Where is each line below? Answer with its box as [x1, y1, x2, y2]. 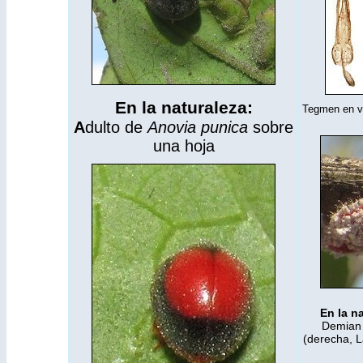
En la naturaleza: [114, 98, 253, 117]
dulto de [85, 118, 147, 136]
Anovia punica [147, 118, 253, 136]
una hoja [152, 137, 215, 155]
